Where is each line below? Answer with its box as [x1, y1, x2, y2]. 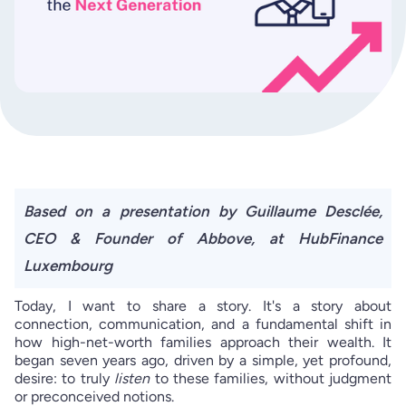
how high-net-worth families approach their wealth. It [14, 333, 391, 351]
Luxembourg [24, 256, 112, 275]
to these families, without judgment [150, 369, 391, 387]
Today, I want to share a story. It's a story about [14, 296, 391, 314]
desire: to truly [14, 369, 115, 387]
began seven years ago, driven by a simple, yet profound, [14, 351, 391, 369]
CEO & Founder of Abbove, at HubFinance [24, 228, 382, 247]
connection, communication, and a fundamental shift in [14, 314, 391, 333]
